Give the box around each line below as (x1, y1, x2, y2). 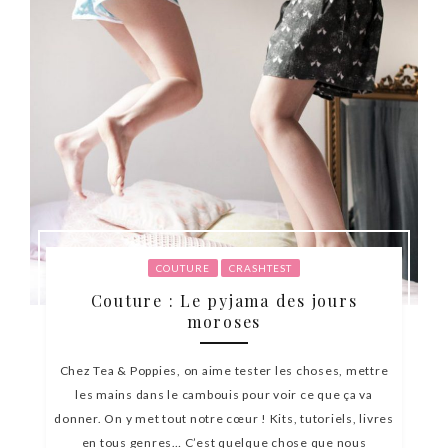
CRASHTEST (229, 261, 293, 274)
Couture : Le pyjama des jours (90, 289, 358, 311)
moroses (186, 310, 262, 332)
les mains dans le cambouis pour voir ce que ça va (75, 386, 373, 402)
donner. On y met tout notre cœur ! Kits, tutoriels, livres (54, 410, 394, 426)
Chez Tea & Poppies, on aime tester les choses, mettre (59, 362, 389, 378)
